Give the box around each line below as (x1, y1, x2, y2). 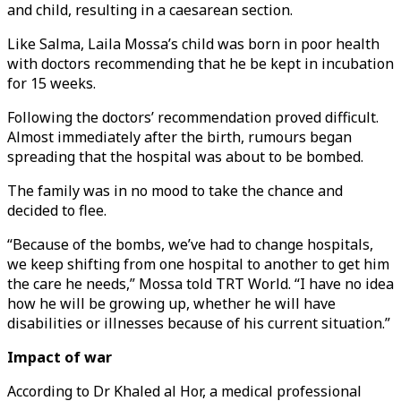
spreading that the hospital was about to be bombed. (7, 147, 363, 166)
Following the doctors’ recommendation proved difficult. (7, 107, 379, 127)
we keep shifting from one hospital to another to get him (7, 254, 389, 274)
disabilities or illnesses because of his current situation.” (7, 313, 390, 333)
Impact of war (7, 347, 112, 367)
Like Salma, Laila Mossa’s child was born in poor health (7, 34, 380, 54)
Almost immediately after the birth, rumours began (7, 127, 352, 147)
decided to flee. (7, 200, 107, 220)
